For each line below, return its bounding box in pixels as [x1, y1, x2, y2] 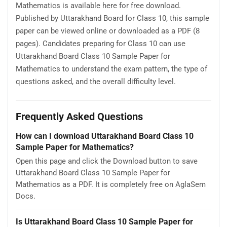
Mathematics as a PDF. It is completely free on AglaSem [16, 179, 206, 189]
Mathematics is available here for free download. [16, 1, 181, 11]
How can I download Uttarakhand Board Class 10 [16, 131, 194, 141]
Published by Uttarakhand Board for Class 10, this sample [16, 14, 209, 23]
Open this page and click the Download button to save [16, 156, 198, 166]
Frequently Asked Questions [16, 110, 143, 123]
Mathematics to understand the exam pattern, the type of [16, 64, 207, 74]
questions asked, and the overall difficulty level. [16, 77, 176, 87]
